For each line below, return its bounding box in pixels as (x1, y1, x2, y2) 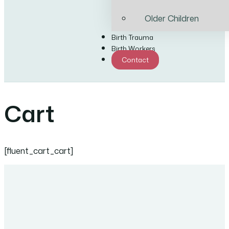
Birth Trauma (111, 33, 154, 42)
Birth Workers (111, 44, 156, 54)
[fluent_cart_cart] (4, 144, 74, 156)
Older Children (144, 12, 199, 24)
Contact (122, 55, 149, 65)
